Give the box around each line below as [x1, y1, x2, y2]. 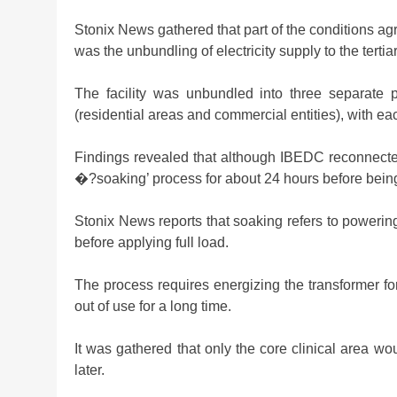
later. [74, 362, 105, 378]
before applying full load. [74, 234, 229, 250]
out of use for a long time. [74, 298, 231, 314]
